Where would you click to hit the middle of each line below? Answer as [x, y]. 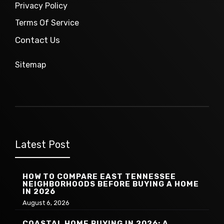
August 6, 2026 [46, 203]
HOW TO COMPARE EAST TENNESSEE [99, 177]
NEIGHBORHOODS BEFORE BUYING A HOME [111, 184]
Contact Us [37, 40]
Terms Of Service [47, 22]
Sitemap [30, 65]
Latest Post [42, 145]
